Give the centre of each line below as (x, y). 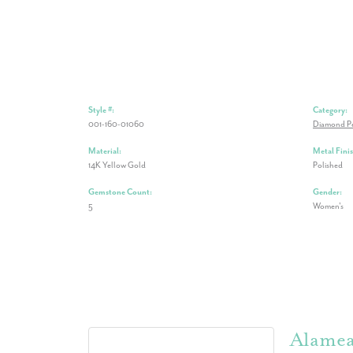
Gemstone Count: (120, 192)
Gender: (327, 192)
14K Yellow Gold (117, 165)
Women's (328, 206)
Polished (328, 165)
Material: (105, 151)
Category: (330, 110)
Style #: (101, 110)
